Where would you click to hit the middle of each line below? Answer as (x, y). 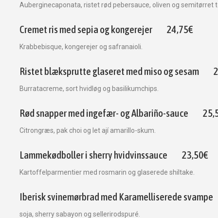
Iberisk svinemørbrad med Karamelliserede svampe (116, 197)
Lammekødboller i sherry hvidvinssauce (93, 155)
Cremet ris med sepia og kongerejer (86, 30)
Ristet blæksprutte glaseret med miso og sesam (109, 72)
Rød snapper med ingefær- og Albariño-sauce (104, 113)
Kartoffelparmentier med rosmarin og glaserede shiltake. (107, 173)
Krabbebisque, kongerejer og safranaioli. (81, 47)
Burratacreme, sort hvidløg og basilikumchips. (89, 89)
